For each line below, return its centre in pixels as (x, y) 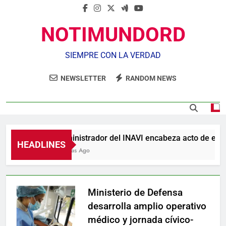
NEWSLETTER (83, 78)
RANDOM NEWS (151, 78)
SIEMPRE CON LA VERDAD (113, 55)
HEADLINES (41, 145)
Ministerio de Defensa (135, 192)
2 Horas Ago (63, 150)
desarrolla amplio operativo (147, 206)
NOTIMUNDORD (113, 35)
